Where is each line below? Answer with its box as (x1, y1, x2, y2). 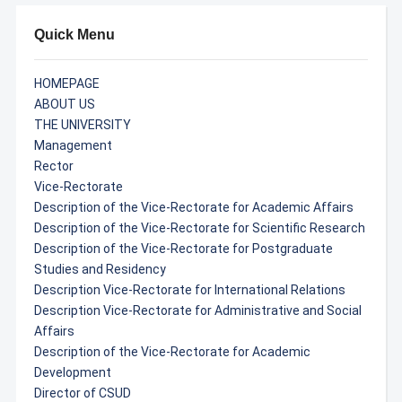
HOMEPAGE (33, 76, 100, 91)
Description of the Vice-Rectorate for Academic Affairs (33, 200, 354, 214)
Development (33, 365, 111, 380)
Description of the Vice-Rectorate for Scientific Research (33, 221, 365, 235)
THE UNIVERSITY (33, 118, 131, 132)
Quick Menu (33, 27, 115, 42)
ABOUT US (33, 97, 95, 111)
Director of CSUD (33, 386, 131, 400)
